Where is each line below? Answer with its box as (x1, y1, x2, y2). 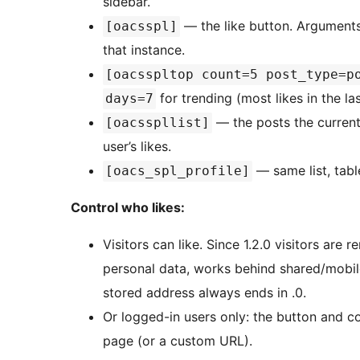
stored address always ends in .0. (103, 284, 306, 301)
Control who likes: (71, 199, 185, 216)
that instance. (103, 42, 185, 59)
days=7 (105, 91, 153, 107)
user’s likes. (103, 138, 171, 155)
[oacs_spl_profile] (105, 163, 250, 179)
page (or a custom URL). (103, 333, 252, 350)
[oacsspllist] (105, 115, 210, 131)
